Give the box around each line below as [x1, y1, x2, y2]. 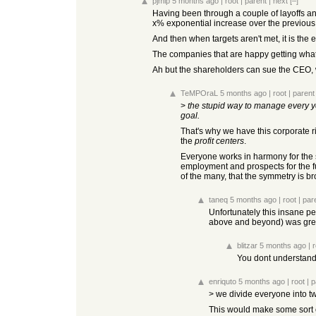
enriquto [209, 277, 236, 286]
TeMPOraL [181, 89, 218, 97]
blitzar [237, 241, 257, 250]
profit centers [195, 136, 244, 146]
